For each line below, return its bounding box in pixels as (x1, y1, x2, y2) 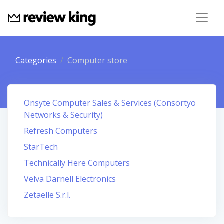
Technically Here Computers (24, 157, 130, 168)
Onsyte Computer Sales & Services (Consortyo (24, 97, 196, 108)
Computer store (67, 55, 127, 66)
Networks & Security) (24, 109, 103, 120)
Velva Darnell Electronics (24, 173, 116, 184)
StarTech (24, 141, 58, 152)
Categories (15, 55, 56, 66)
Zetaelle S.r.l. (24, 189, 70, 200)
